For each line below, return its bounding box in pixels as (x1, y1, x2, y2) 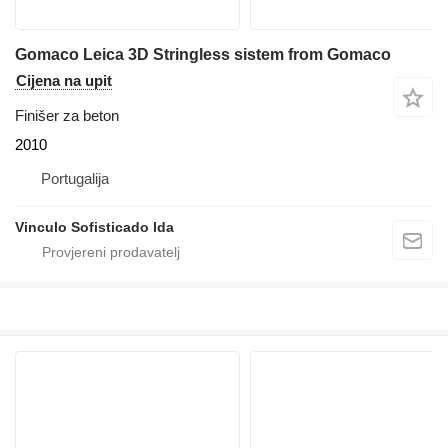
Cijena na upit (16, 71, 112, 89)
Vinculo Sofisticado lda (15, 218, 174, 235)
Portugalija (41, 169, 109, 187)
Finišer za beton (15, 106, 119, 124)
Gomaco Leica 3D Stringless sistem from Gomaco (15, 45, 391, 63)
